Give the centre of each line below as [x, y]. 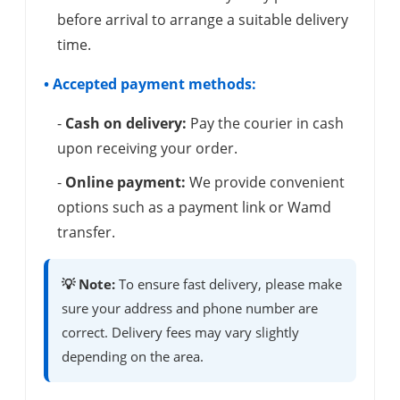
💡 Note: [88, 284]
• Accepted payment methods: [150, 84]
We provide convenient [265, 183]
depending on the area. [133, 357]
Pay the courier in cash [265, 124]
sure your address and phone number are [190, 308]
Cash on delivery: [126, 124]
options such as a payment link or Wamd [194, 208]
